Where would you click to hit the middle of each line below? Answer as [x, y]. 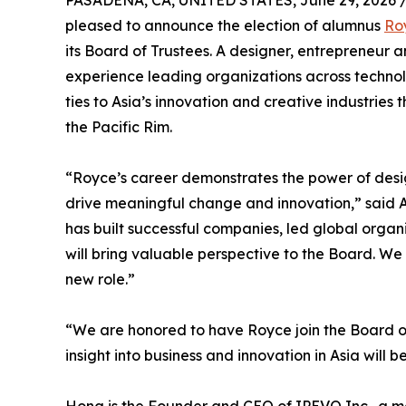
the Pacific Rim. [122, 127]
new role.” [100, 279]
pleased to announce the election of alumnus [225, 25]
